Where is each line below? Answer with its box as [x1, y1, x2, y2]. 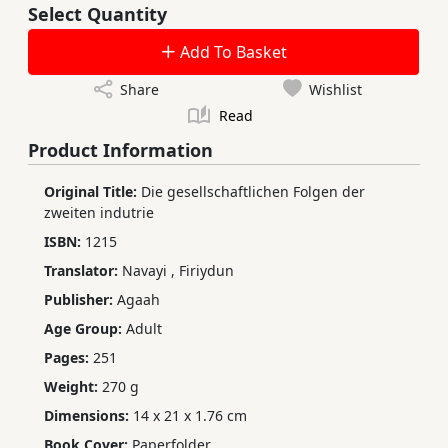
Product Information [28, 137, 213, 162]
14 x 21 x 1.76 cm [133, 405, 247, 425]
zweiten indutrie [44, 202, 154, 222]
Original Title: [44, 181, 141, 201]
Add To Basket [176, 40, 287, 63]
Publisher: [44, 289, 117, 309]
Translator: [44, 260, 122, 280]
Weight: [44, 376, 102, 396]
